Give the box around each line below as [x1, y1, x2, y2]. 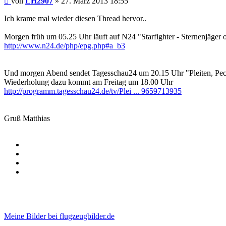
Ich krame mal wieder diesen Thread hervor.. [4, 14, 146, 23]
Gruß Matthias [4, 114, 50, 123]
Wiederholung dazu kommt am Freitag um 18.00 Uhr [4, 77, 173, 86]
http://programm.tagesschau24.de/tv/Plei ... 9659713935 [4, 86, 182, 95]
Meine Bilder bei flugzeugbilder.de [4, 211, 115, 220]
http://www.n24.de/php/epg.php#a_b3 [4, 41, 125, 50]
